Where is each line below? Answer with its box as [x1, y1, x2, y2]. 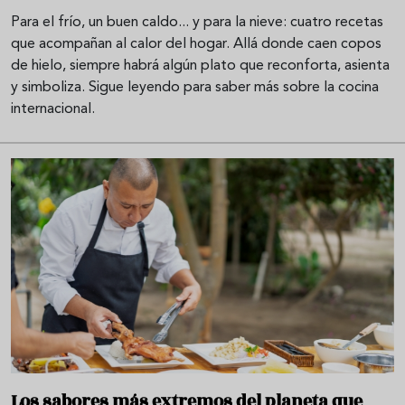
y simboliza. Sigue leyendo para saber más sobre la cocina [11, 80, 379, 95]
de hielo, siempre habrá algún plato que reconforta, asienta [11, 58, 390, 73]
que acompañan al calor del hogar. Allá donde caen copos [11, 36, 381, 52]
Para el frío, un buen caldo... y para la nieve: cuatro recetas [11, 14, 383, 30]
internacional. [11, 101, 95, 117]
